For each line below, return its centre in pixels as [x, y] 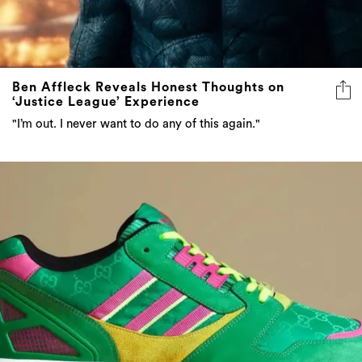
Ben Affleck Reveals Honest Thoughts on [148, 87]
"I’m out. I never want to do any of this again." [136, 124]
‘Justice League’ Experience [106, 101]
